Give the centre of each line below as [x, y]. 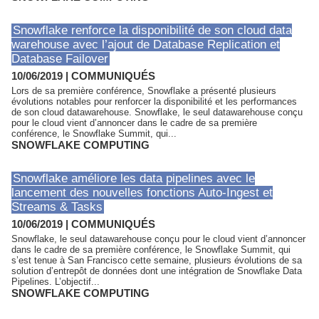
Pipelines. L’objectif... [56, 282]
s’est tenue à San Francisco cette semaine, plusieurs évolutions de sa [157, 260]
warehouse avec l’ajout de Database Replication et [146, 45]
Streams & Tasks [57, 207]
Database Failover [60, 59]
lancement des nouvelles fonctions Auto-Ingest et [142, 193]
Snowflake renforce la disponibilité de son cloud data [152, 30]
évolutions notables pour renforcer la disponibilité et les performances [154, 101]
